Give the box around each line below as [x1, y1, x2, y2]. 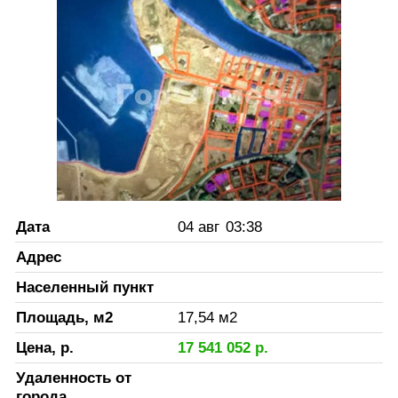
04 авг [177, 217, 219, 235]
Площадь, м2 [15, 307, 113, 326]
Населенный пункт [15, 277, 154, 296]
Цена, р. [15, 338, 74, 356]
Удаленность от [15, 368, 131, 386]
